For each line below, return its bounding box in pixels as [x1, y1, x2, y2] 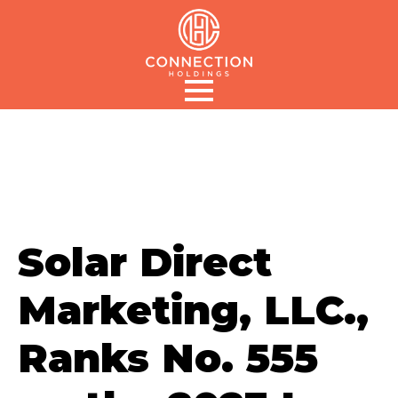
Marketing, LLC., [18, 284, 369, 334]
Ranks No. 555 [18, 332, 318, 382]
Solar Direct [18, 236, 272, 286]
